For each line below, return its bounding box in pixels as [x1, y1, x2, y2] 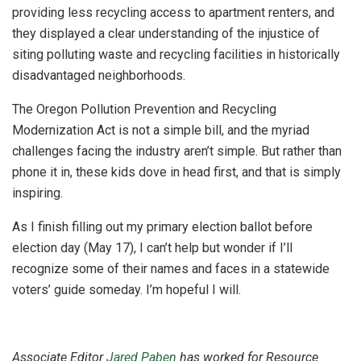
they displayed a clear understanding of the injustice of [12, 26, 320, 42]
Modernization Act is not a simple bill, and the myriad [12, 122, 309, 139]
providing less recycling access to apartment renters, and [12, 5, 334, 21]
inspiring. [12, 185, 63, 201]
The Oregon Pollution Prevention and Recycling [12, 102, 276, 118]
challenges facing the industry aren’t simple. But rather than [12, 143, 342, 160]
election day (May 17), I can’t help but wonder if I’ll [12, 240, 293, 256]
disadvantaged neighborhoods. [12, 68, 185, 84]
